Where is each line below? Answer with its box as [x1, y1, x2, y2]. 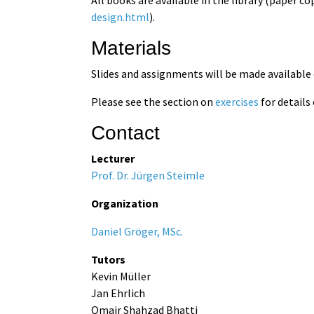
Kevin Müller [91, 268, 151, 283]
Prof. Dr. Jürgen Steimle [91, 168, 205, 182]
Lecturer [91, 151, 135, 165]
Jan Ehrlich [91, 285, 146, 300]
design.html [91, 9, 150, 24]
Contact [91, 121, 161, 144]
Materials [91, 36, 172, 59]
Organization [91, 196, 159, 210]
